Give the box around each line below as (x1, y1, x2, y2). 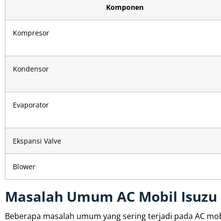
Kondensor (13, 64, 49, 74)
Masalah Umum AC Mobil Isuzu (5, 186, 217, 206)
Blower (13, 161, 36, 171)
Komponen (106, 2, 144, 12)
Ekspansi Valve (13, 136, 61, 146)
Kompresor (13, 28, 49, 37)
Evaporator (13, 100, 49, 110)
